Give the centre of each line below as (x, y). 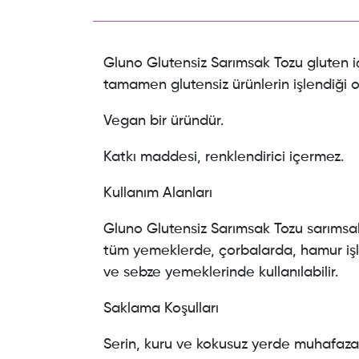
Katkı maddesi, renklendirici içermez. (224, 157)
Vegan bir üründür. (165, 121)
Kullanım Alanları (158, 194)
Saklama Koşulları (163, 309)
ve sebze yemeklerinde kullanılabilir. (223, 273)
